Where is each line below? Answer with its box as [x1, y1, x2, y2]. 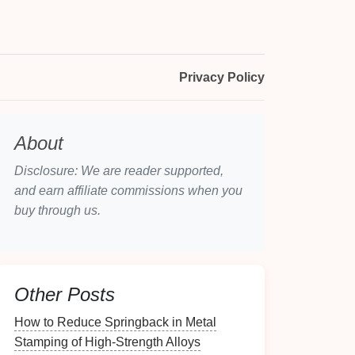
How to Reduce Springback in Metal [14, 315, 216, 329]
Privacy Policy [178, 71, 265, 84]
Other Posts [14, 284, 115, 305]
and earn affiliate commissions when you [14, 184, 242, 197]
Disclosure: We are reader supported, [14, 164, 223, 177]
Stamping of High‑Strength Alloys [14, 335, 200, 349]
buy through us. [14, 204, 101, 217]
